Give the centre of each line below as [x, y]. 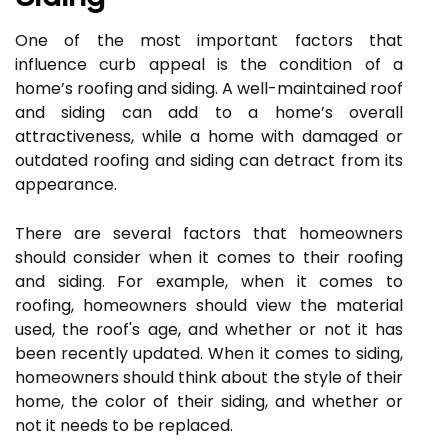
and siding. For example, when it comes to [209, 281]
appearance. [66, 184]
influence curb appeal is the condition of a [209, 64]
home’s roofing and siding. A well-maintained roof [209, 88]
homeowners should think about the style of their [209, 377]
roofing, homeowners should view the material [209, 305]
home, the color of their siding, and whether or [209, 401]
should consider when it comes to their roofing [209, 257]
